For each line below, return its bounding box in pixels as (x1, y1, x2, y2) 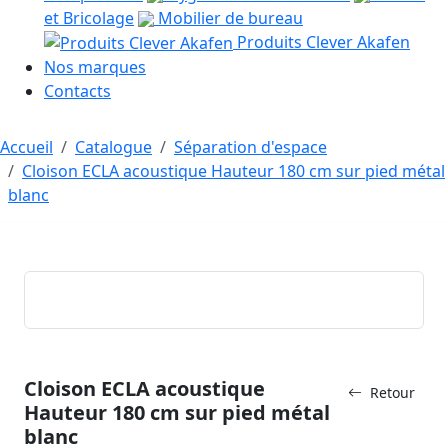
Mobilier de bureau (154, 6, 303, 29)
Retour (370, 383, 415, 403)
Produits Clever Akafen (233, 30, 410, 53)
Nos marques (44, 56, 146, 79)
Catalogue (75, 136, 152, 159)
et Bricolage (44, 6, 134, 29)
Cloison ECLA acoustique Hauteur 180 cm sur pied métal (22, 160, 445, 183)
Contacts (44, 80, 111, 103)
